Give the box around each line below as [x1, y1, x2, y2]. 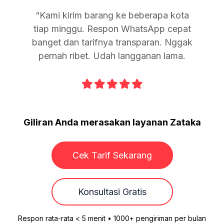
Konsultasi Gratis [77, 186, 146, 197]
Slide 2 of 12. [27, 90, 75, 101]
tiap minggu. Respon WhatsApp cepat [33, 23, 191, 34]
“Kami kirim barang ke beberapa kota [35, 9, 189, 20]
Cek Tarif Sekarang [72, 149, 152, 160]
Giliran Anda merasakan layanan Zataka [23, 116, 201, 127]
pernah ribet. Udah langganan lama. [38, 50, 185, 61]
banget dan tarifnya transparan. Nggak [31, 36, 192, 47]
